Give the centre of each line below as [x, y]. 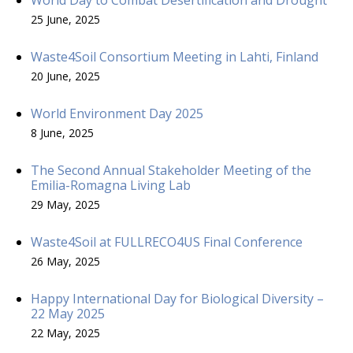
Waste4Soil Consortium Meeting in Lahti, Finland [175, 56]
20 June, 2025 [65, 76]
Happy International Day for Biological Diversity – [177, 298]
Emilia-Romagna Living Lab [111, 185]
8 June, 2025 [62, 132]
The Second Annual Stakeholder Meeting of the [171, 170]
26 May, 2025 [65, 261]
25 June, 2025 [65, 19]
